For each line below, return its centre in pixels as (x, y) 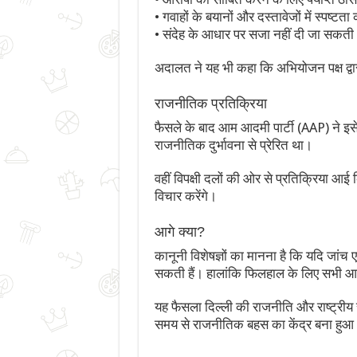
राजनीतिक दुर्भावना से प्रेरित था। (233, 145)
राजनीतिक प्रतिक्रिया (210, 104)
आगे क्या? (179, 232)
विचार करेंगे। (185, 196)
